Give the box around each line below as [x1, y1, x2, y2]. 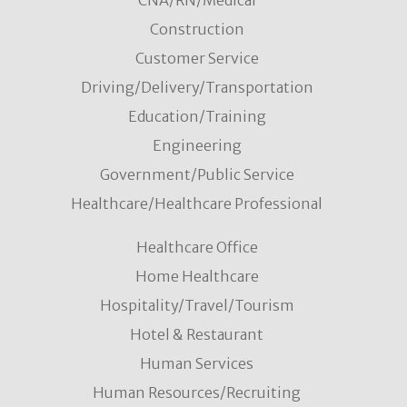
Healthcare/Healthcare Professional [71, 194, 323, 213]
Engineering [152, 136, 242, 154]
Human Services [140, 354, 253, 372]
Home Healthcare [134, 267, 259, 285]
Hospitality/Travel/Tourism [99, 296, 294, 314]
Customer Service [134, 49, 259, 67]
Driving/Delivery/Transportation [80, 78, 313, 96]
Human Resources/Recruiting [93, 383, 301, 402]
